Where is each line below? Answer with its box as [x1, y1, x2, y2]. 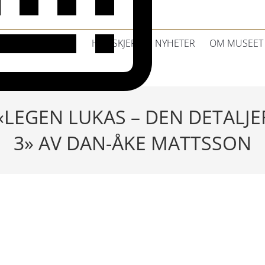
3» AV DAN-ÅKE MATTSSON [14, 130, 251, 156]
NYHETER [155, 37, 196, 50]
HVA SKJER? [92, 37, 141, 50]
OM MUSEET [209, 37, 264, 50]
